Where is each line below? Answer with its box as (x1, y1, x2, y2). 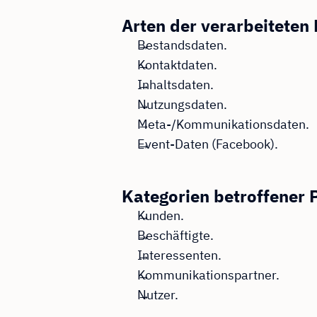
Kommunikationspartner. (137, 267, 279, 284)
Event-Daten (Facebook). (137, 136, 278, 153)
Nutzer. (137, 287, 178, 304)
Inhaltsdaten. (137, 76, 214, 93)
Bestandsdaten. (137, 37, 227, 54)
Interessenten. (137, 247, 221, 264)
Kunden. (137, 207, 184, 224)
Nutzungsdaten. (137, 96, 227, 113)
